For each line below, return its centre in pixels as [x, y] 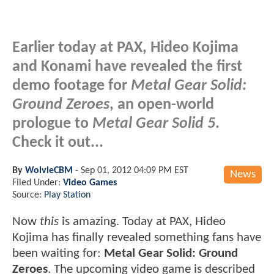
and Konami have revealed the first [127, 67]
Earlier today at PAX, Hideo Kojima [125, 48]
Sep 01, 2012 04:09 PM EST [135, 170]
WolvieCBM [49, 170]
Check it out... [58, 143]
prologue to [52, 124]
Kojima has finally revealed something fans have [137, 237]
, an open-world [162, 105]
